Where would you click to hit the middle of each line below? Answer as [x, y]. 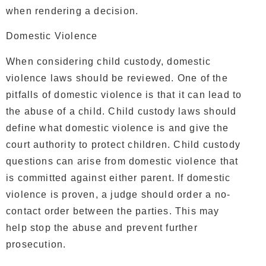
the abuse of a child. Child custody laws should [121, 111]
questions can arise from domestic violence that [122, 161]
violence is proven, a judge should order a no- [118, 194]
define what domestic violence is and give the [118, 128]
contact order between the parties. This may [113, 211]
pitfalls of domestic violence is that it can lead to [124, 94]
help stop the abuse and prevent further [102, 227]
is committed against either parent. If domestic [118, 178]
